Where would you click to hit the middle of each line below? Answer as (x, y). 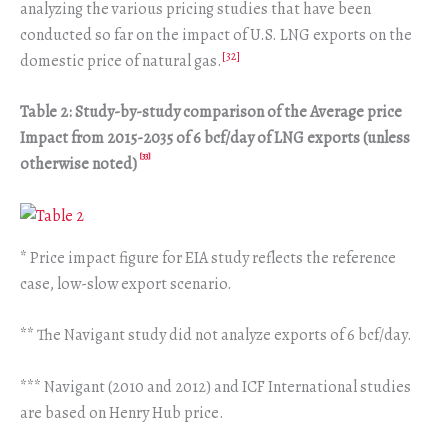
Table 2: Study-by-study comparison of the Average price (211, 112)
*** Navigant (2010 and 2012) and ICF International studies (215, 387)
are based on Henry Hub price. (122, 413)
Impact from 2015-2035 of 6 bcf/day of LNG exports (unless (215, 138)
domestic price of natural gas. (121, 60)
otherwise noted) (78, 164)
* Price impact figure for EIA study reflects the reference (208, 257)
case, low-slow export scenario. (126, 283)
